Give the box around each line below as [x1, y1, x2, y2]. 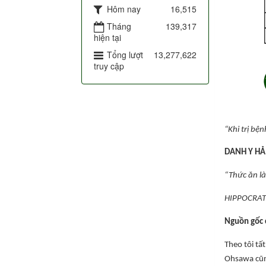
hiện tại [94, 31, 121, 44]
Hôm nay [107, 3, 141, 15]
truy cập [94, 60, 124, 72]
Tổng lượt [107, 49, 143, 61]
